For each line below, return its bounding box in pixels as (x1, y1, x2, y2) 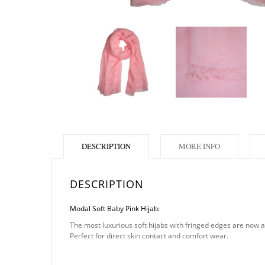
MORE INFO (179, 141, 220, 151)
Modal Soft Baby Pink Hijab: (70, 203, 160, 214)
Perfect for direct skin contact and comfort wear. (70, 231, 228, 241)
